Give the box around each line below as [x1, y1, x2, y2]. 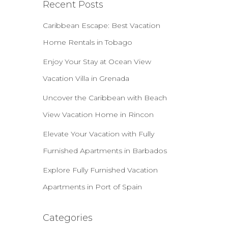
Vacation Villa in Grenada [42, 73, 129, 83]
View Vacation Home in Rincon [42, 109, 154, 119]
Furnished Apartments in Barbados [42, 146, 167, 155]
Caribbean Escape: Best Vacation [42, 20, 160, 30]
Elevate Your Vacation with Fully [42, 129, 154, 138]
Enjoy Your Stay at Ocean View [42, 56, 151, 66]
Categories [42, 212, 93, 223]
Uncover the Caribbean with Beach [42, 93, 167, 102]
